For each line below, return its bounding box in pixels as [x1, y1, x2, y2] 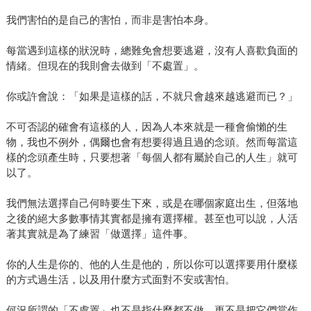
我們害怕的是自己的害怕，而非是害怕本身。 [6, 14, 215, 26]
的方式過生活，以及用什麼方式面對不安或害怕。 [6, 274, 235, 286]
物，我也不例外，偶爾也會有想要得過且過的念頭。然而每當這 [6, 136, 298, 149]
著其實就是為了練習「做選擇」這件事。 [6, 228, 194, 240]
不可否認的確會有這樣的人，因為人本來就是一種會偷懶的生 [6, 121, 287, 133]
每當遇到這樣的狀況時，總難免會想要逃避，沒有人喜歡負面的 [6, 44, 298, 57]
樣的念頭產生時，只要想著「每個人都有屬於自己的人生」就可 [6, 151, 298, 164]
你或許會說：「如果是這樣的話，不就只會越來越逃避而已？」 [6, 90, 298, 103]
